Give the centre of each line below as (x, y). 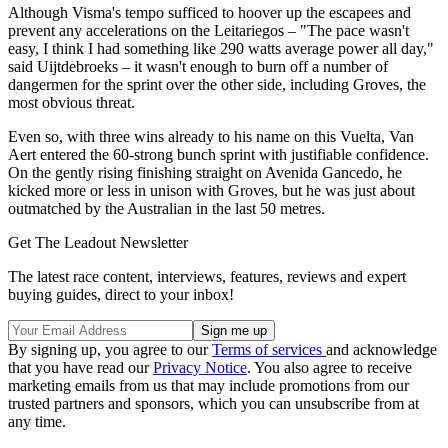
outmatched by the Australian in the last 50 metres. (166, 209)
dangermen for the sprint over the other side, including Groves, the (217, 85)
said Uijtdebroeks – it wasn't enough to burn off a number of (198, 67)
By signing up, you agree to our (110, 350)
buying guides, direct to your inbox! (121, 295)
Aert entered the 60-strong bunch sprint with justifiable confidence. (218, 155)
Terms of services (269, 350)
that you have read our (80, 368)
